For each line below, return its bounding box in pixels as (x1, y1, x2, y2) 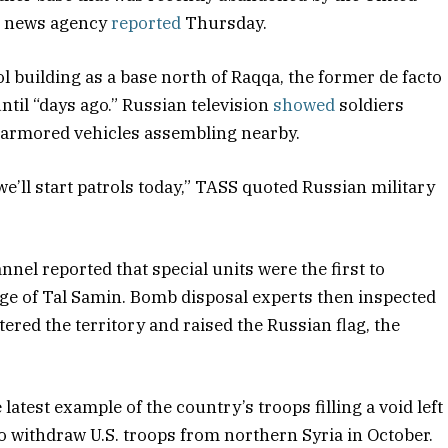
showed (273, 93, 336, 116)
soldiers (335, 93, 405, 116)
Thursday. (181, 11, 268, 34)
